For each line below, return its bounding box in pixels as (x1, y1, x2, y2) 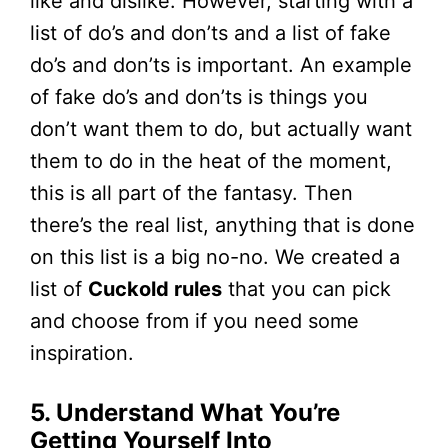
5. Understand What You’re (30, 397, 340, 427)
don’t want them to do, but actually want (30, 116, 412, 141)
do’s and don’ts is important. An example (30, 52, 412, 77)
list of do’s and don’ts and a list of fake (30, 20, 391, 45)
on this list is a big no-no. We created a (30, 244, 400, 269)
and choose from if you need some (30, 308, 359, 333)
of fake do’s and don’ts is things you (30, 84, 368, 109)
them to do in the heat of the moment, (30, 148, 392, 173)
